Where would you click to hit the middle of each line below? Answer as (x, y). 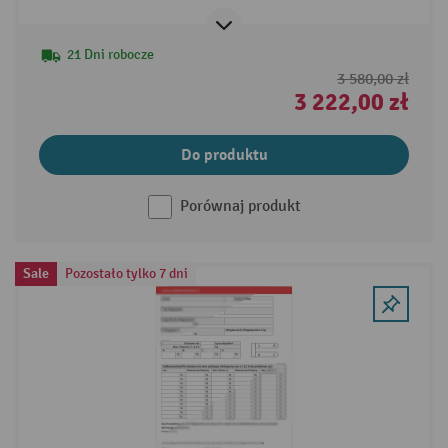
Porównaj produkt (240, 206)
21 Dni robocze (110, 54)
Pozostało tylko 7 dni (126, 274)
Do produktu (224, 154)
